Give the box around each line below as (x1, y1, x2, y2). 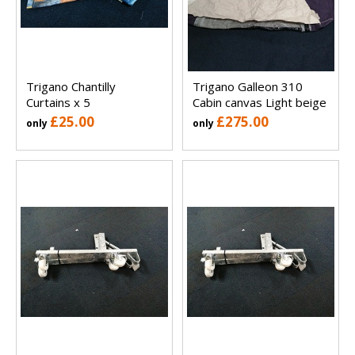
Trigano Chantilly (26, 78, 116, 95)
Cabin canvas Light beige (193, 94, 326, 111)
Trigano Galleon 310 (193, 78, 303, 95)
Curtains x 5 (26, 94, 90, 111)
